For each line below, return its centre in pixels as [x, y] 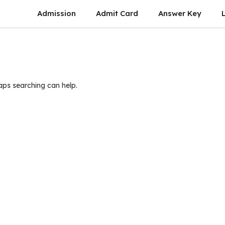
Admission [57, 13]
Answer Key [180, 13]
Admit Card [117, 13]
